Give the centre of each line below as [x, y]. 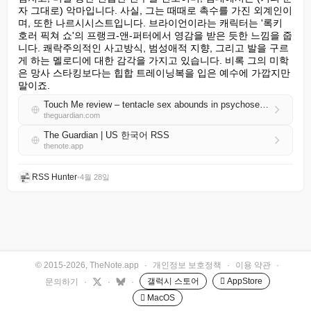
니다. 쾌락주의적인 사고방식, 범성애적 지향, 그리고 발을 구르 [153, 48]
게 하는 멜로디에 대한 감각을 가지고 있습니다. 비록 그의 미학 [153, 60]
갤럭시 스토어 [173, 281]
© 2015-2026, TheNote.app [87, 265]
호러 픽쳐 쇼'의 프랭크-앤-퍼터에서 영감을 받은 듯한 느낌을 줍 [155, 35]
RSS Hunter [54, 177]
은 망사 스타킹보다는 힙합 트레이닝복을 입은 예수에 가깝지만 [154, 73]
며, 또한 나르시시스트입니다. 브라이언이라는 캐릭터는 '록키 [150, 23]
